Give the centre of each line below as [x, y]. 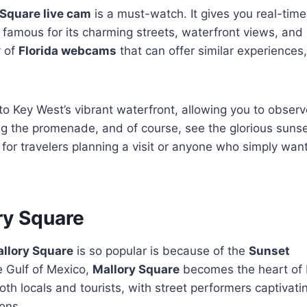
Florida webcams [67, 51]
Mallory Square [136, 270]
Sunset [269, 251]
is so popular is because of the [161, 251]
